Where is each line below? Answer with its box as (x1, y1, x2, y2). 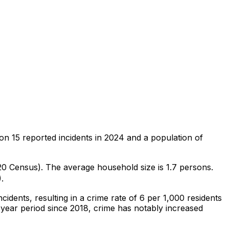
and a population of (124, 132, 203, 143)
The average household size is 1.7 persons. (43, 162, 213, 172)
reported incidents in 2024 (20, 132, 124, 143)
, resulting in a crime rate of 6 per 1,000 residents (30, 192, 222, 203)
